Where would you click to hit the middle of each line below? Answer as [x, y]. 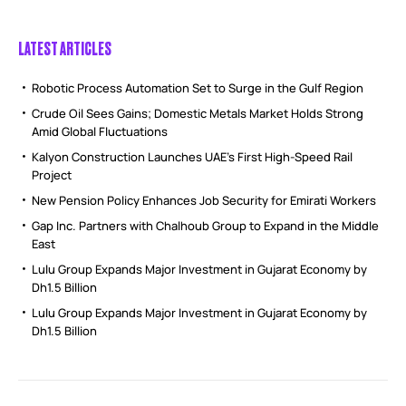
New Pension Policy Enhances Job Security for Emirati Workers [204, 201]
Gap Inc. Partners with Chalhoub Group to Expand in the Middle [205, 226]
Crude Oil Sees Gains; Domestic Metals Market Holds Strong [198, 114]
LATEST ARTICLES [65, 48]
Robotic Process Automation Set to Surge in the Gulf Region [198, 88]
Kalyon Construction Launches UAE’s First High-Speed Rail [192, 157]
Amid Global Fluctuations [100, 132]
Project [52, 175]
